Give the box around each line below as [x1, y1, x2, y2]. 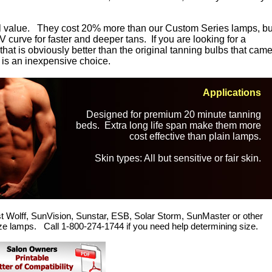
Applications [203, 87, 261, 98]
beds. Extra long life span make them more [76, 120, 261, 131]
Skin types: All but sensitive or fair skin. [95, 153, 261, 163]
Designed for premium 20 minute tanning [86, 109, 261, 120]
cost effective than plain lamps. [129, 131, 261, 141]
